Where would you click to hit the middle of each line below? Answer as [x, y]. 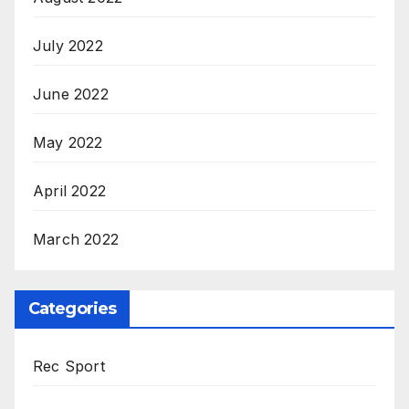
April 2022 [69, 190]
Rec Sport [69, 366]
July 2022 [68, 45]
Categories [72, 308]
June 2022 [71, 94]
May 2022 [68, 142]
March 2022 [76, 239]
